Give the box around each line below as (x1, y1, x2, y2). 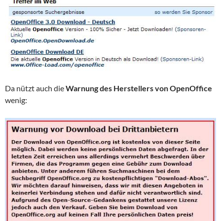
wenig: (5, 95, 27, 105)
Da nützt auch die (5, 83, 66, 93)
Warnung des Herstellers (66, 83, 153, 93)
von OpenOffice (155, 83, 212, 93)
